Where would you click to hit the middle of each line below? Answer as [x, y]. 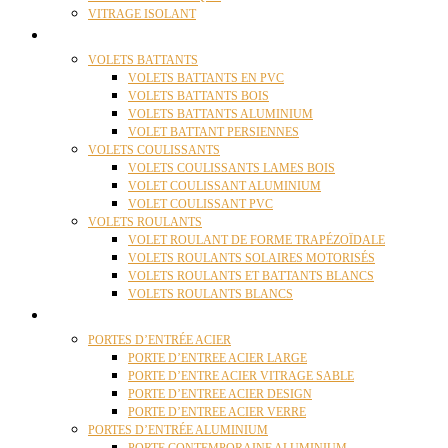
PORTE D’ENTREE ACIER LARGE [217, 358]
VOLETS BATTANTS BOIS [198, 96]
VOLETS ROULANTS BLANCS [210, 294]
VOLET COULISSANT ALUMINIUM [224, 186]
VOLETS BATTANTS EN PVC [206, 78]
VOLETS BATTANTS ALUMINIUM [220, 114]
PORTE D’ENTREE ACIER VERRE [217, 412]
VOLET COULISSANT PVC [200, 204]
